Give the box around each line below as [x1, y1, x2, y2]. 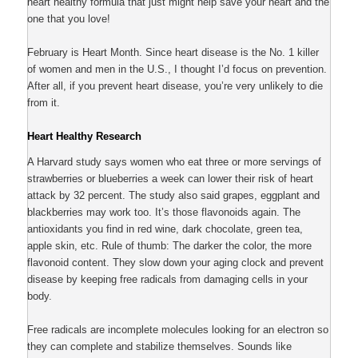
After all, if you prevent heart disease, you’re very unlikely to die [27, 80, 324, 93]
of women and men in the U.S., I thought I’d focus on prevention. [27, 63, 328, 76]
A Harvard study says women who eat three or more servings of [27, 155, 322, 168]
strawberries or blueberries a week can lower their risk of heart [27, 172, 314, 185]
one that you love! [27, 13, 111, 26]
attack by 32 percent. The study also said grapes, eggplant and [27, 189, 320, 201]
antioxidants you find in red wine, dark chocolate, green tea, [27, 222, 304, 235]
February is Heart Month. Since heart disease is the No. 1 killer [27, 46, 320, 59]
